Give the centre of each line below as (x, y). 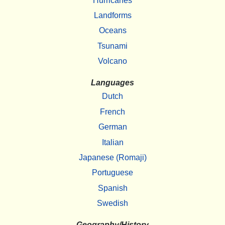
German (113, 127)
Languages (113, 83)
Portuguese (113, 173)
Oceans (113, 31)
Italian (113, 142)
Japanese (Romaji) (113, 157)
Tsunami (113, 46)
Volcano (113, 61)
